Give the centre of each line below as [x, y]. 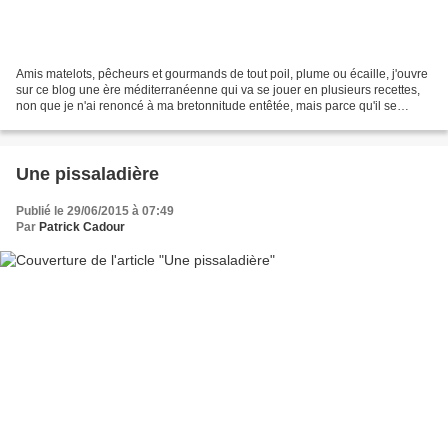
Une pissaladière [87, 173]
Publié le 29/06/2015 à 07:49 [95, 210]
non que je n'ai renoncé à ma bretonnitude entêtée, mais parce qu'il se [206, 105]
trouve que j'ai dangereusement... [106, 121]
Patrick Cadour [82, 226]
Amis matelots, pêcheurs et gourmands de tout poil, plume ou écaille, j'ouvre [222, 73]
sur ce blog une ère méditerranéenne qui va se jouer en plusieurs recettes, [218, 89]
